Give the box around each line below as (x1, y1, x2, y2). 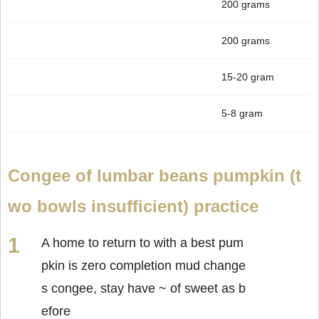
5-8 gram (221, 107, 263, 119)
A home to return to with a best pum (41, 235, 244, 250)
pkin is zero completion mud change (41, 258, 246, 273)
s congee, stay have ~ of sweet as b (41, 281, 246, 296)
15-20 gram (221, 70, 274, 83)
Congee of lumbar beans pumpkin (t (8, 165, 301, 185)
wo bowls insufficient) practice (8, 196, 263, 216)
